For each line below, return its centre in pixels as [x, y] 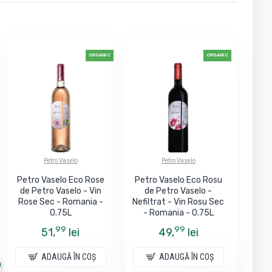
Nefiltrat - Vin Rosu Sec [178, 202]
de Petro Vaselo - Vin [60, 191]
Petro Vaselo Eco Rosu [178, 180]
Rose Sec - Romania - [60, 202]
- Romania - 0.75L [178, 212]
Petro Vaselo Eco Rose [60, 180]
